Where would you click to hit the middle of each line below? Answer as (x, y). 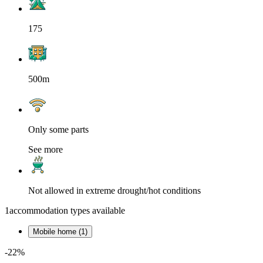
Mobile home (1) (60, 232)
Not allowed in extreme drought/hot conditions (114, 191)
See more (45, 150)
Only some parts (58, 130)
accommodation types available (67, 211)
